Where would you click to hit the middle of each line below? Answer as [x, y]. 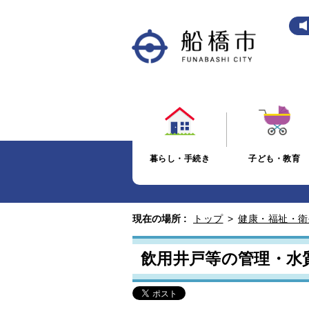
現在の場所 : [160, 219]
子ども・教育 [275, 158]
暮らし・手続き [180, 158]
